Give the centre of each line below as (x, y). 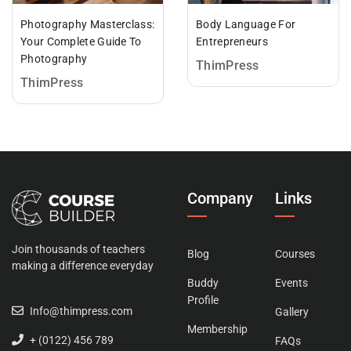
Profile (203, 300)
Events (291, 283)
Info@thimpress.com (81, 311)
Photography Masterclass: (88, 25)
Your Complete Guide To (81, 42)
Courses (295, 254)
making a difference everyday (83, 266)
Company (220, 199)
